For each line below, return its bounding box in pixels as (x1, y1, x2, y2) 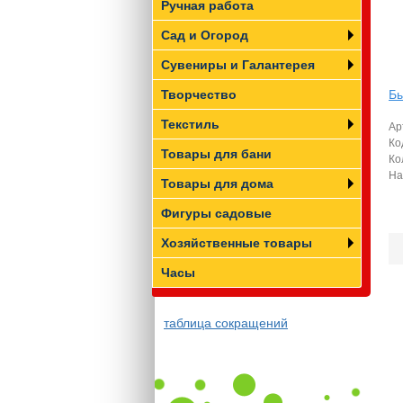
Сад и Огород (161, 28, 248, 42)
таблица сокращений (164, 316, 288, 330)
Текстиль (161, 117, 219, 131)
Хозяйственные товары (161, 236, 312, 250)
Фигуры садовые (161, 206, 272, 220)
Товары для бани (161, 147, 272, 161)
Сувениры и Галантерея (161, 58, 315, 72)
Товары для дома (161, 176, 273, 191)
